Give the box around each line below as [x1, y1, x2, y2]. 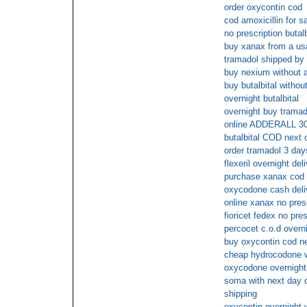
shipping [224, 288, 257, 299]
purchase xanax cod [224, 171, 304, 182]
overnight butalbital [224, 93, 299, 103]
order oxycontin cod [224, 2, 302, 12]
